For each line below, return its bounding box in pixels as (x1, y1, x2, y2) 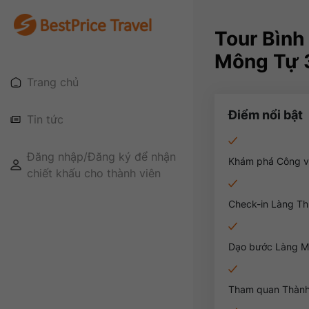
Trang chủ (27, 75, 79, 90)
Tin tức (27, 112, 63, 127)
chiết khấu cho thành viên (27, 166, 161, 181)
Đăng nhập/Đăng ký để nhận (27, 150, 176, 164)
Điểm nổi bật (228, 108, 303, 122)
